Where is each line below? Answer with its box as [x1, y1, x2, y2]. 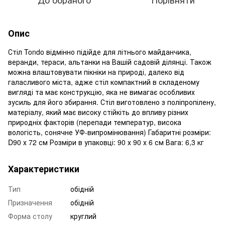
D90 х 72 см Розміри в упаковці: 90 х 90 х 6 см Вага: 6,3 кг [8, 137, 204, 147]
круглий [70, 210, 96, 221]
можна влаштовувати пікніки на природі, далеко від [8, 66, 184, 77]
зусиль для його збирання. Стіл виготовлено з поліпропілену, [8, 96, 216, 107]
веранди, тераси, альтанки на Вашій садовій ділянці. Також [8, 56, 211, 67]
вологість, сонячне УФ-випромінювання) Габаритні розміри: [8, 127, 211, 137]
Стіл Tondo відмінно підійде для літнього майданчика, [8, 46, 191, 57]
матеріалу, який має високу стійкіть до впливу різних [8, 106, 188, 117]
